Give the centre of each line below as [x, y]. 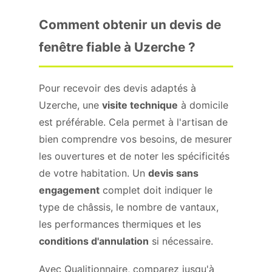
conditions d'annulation [94, 241]
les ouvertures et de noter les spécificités [134, 156]
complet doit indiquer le [156, 190]
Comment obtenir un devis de [130, 25]
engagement [69, 190]
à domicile [203, 105]
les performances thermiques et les [120, 224]
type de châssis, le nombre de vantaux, [129, 207]
